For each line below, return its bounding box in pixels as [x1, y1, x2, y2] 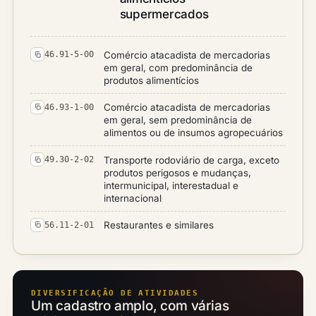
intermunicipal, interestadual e [104, 179, 238, 191]
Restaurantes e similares [104, 219, 214, 231]
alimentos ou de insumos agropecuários [104, 127, 283, 138]
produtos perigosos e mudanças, [104, 166, 251, 178]
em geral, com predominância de [104, 61, 253, 73]
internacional [104, 192, 162, 204]
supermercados [119, 7, 209, 21]
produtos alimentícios [104, 74, 199, 86]
